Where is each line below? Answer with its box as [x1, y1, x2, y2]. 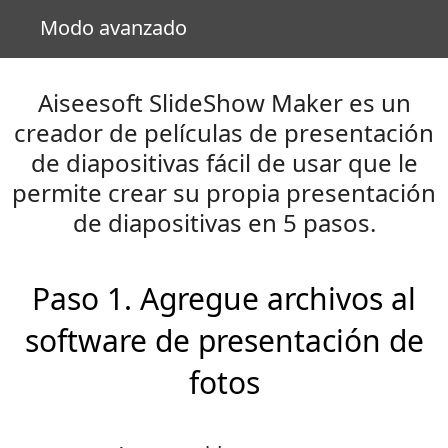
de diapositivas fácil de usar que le [30, 146, 418, 179]
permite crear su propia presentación [12, 176, 436, 209]
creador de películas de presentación [14, 116, 434, 149]
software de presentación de [24, 320, 424, 361]
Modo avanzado [40, 14, 187, 41]
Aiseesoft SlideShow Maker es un [37, 86, 411, 119]
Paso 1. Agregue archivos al [32, 278, 416, 319]
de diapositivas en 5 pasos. [72, 206, 376, 239]
